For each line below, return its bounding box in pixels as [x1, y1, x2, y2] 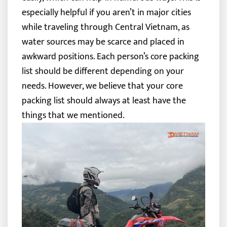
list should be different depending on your [21, 63, 184, 79]
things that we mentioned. [21, 107, 125, 123]
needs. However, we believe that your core [21, 78, 183, 94]
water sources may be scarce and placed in [21, 33, 184, 50]
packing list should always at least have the [21, 92, 186, 108]
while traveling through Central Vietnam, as [21, 19, 190, 35]
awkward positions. [21, 48, 95, 64]
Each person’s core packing [96, 48, 199, 64]
